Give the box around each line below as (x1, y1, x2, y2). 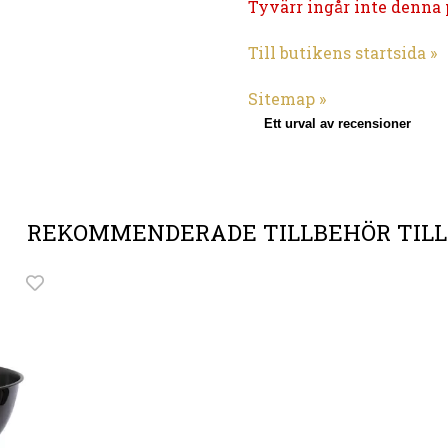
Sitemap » (247, 88, 326, 109)
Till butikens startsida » (247, 42, 437, 63)
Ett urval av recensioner (263, 116, 411, 131)
